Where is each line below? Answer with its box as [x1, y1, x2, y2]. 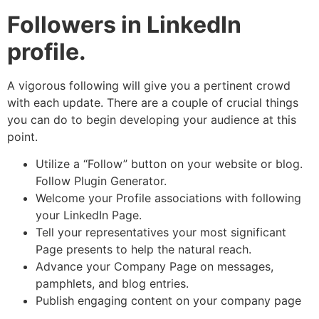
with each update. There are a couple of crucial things [7, 95, 298, 110]
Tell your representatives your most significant [36, 225, 286, 240]
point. [7, 129, 38, 144]
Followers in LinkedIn [7, 10, 241, 38]
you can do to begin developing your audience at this [7, 112, 296, 127]
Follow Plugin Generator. [36, 174, 167, 189]
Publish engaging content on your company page [36, 293, 301, 308]
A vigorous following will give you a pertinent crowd [7, 78, 291, 93]
